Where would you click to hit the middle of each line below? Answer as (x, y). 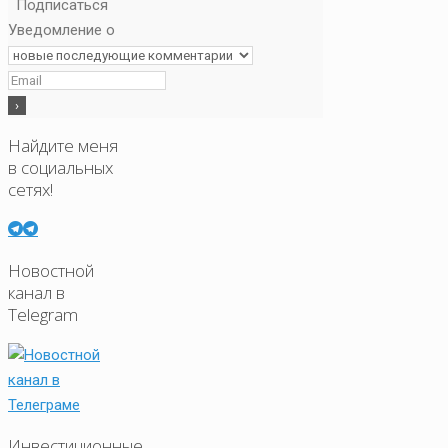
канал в (36, 292)
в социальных (60, 167)
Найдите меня (63, 145)
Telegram (43, 314)
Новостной (51, 270)
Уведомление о (61, 29)
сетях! (30, 189)
